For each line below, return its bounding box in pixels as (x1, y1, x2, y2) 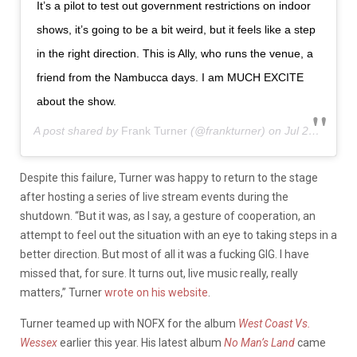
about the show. (37, 95, 116, 108)
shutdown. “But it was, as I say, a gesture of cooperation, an (20, 210, 316, 223)
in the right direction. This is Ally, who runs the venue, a (37, 47, 313, 61)
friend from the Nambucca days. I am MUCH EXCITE (37, 71, 304, 84)
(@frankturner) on (187, 124, 284, 138)
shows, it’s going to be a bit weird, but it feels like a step (37, 23, 316, 37)
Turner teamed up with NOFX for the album (20, 317, 238, 331)
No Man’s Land (224, 336, 295, 350)
